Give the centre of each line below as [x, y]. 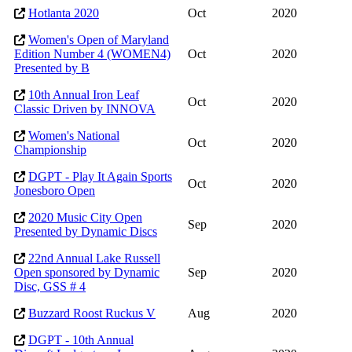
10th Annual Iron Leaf [84, 95]
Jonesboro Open [55, 191]
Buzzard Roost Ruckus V [92, 313]
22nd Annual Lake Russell [94, 258]
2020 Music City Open [85, 218]
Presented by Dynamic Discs [86, 232]
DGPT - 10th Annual [81, 340]
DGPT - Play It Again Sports [100, 177]
